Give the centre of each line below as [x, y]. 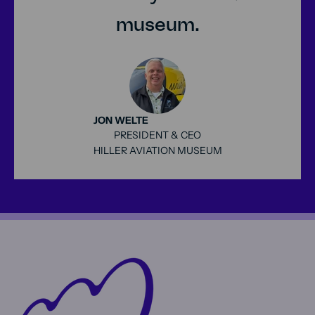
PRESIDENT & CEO [157, 135]
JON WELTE [121, 120]
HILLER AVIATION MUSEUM [157, 150]
